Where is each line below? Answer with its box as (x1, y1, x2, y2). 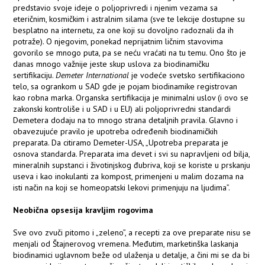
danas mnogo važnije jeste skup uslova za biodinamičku (13, 59, 210, 70)
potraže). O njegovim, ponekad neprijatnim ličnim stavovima (13, 36, 224, 47)
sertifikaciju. (13, 70, 56, 81)
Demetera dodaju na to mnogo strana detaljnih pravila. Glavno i (13, 115, 238, 126)
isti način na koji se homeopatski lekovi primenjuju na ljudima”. (13, 182, 231, 193)
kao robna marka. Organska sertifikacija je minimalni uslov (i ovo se (13, 92, 249, 104)
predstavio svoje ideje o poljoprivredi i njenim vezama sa (13, 2, 218, 14)
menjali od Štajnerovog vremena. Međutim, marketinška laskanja (13, 238, 239, 250)
